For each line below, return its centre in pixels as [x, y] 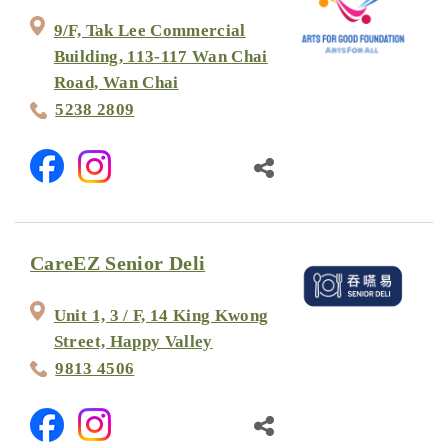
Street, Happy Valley [133, 341]
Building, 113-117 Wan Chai [160, 57]
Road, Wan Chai [116, 83]
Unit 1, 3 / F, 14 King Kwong [161, 315]
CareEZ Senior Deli [118, 264]
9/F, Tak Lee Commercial [149, 31]
